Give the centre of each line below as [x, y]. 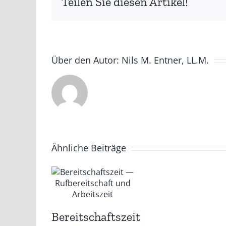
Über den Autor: [87, 60]
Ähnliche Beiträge [89, 148]
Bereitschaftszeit [96, 216]
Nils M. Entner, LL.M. [165, 60]
